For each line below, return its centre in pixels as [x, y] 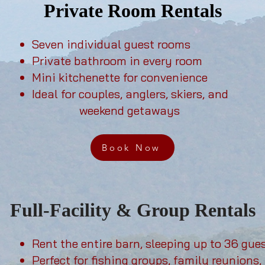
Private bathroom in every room [117, 61]
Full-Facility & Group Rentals [132, 210]
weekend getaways [130, 110]
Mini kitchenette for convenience [120, 77]
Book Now [131, 148]
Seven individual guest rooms [111, 44]
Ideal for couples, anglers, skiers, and [130, 94]
